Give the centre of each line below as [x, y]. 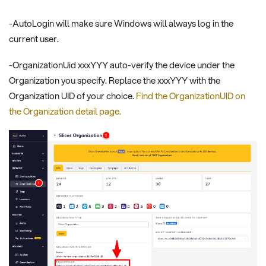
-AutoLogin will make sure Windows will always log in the [121, 23]
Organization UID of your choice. [72, 96]
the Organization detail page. [65, 111]
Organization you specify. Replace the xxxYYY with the [115, 80]
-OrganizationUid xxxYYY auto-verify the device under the [122, 65]
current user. [34, 38]
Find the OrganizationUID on [191, 96]
